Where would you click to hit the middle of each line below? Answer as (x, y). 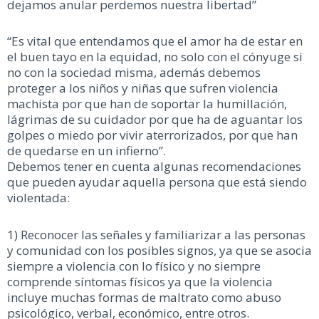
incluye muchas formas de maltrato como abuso (144, 298)
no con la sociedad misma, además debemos (134, 73)
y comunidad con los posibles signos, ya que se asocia (159, 251)
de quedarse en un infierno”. (87, 151)
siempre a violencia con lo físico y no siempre (134, 266)
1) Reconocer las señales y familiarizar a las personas (156, 235)
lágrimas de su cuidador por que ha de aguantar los (155, 120)
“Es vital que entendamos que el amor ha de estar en (155, 41)
